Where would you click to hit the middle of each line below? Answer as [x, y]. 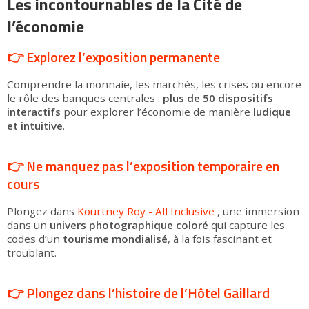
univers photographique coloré [129, 225]
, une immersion [258, 211]
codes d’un [35, 239]
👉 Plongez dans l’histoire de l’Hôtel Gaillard [138, 293]
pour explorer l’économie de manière [156, 112]
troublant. [32, 252]
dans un [28, 225]
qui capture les [247, 225]
